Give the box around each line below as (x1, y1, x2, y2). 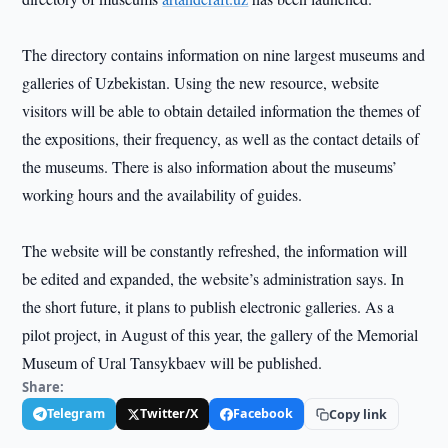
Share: (22, 378, 65, 396)
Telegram (47, 405, 106, 422)
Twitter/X (140, 405, 199, 422)
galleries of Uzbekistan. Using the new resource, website (22, 72, 380, 93)
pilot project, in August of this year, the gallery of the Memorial (22, 324, 419, 345)
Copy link (329, 405, 388, 423)
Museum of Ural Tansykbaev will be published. (22, 352, 323, 373)
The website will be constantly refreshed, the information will (22, 240, 408, 261)
